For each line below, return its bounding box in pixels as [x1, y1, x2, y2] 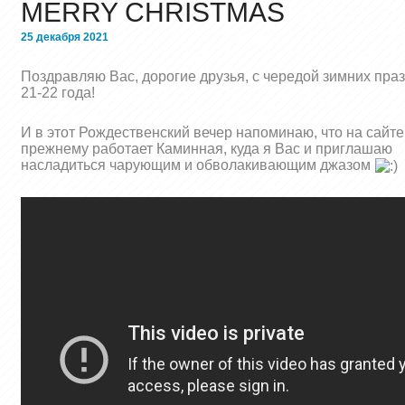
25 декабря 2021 [21, 30, 108, 43]
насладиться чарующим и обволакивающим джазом [21, 156, 374, 173]
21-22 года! [21, 84, 95, 100]
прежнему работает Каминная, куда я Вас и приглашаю [21, 140, 392, 156]
